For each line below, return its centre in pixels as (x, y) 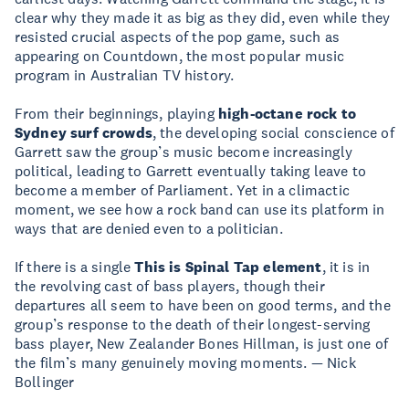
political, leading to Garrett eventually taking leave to (190, 171)
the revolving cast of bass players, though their (170, 286)
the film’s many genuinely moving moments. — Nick (185, 362)
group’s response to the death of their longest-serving (193, 324)
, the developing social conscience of (273, 132)
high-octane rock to (285, 114)
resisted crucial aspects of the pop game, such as (177, 37)
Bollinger (45, 382)
